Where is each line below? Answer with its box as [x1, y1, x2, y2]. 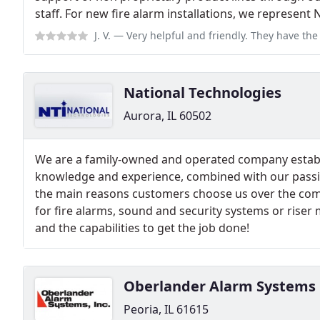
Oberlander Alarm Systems [124, 276, 316, 296]
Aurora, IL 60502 [124, 108, 211, 124]
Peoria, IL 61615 [124, 301, 209, 318]
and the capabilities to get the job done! [35, 220, 249, 236]
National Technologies [124, 83, 281, 103]
